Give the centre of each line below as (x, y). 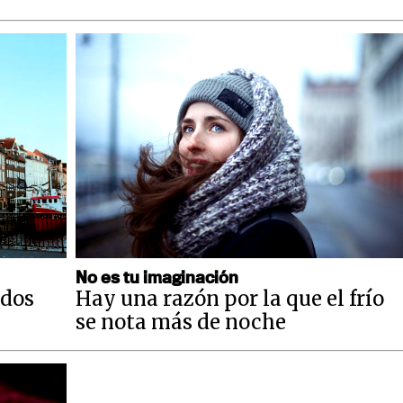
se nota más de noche (181, 322)
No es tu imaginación (157, 276)
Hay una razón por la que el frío (230, 298)
